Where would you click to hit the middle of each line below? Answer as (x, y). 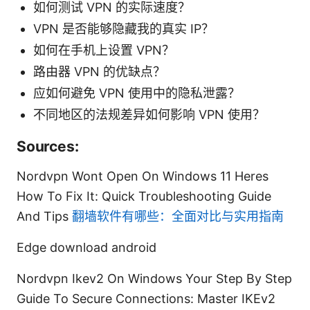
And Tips (44, 216)
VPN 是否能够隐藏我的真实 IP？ (124, 28)
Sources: (48, 146)
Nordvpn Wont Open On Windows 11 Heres (143, 176)
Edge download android (86, 247)
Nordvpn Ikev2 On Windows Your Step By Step (154, 278)
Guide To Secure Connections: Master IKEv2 (146, 298)
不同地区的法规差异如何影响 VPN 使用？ (149, 114)
